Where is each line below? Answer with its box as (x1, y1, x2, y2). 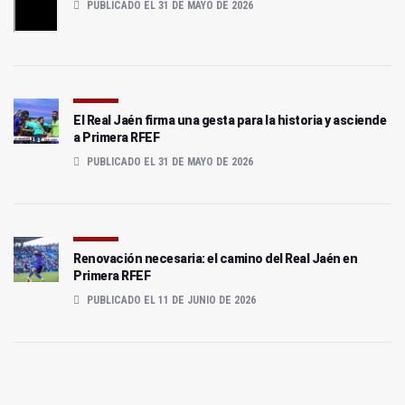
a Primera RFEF (73, 129, 159, 145)
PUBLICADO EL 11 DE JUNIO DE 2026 (84, 293, 256, 306)
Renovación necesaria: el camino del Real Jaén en (73, 250, 357, 266)
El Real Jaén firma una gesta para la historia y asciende (73, 112, 386, 127)
